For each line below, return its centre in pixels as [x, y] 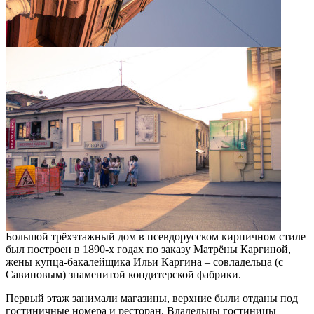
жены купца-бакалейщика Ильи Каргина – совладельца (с [144, 262]
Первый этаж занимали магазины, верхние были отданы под [152, 299]
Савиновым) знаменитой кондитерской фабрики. [123, 275]
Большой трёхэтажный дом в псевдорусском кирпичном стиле [156, 237]
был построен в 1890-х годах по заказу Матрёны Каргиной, [148, 250]
